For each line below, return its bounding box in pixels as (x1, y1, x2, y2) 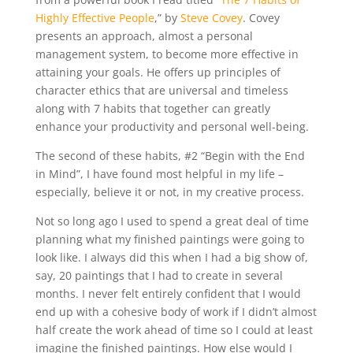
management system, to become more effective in (35, 46, 299, 62)
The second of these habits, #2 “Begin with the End (35, 148, 305, 164)
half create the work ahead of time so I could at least (35, 322, 313, 338)
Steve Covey (180, 10, 243, 26)
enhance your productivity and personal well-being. (35, 119, 309, 135)
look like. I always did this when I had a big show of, (35, 250, 308, 266)
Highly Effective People (35, 10, 154, 26)
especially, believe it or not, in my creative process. (35, 184, 304, 200)
